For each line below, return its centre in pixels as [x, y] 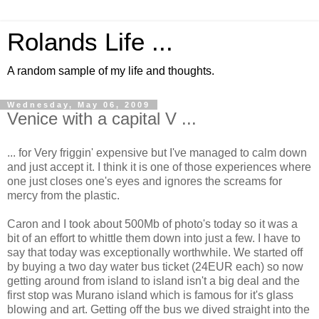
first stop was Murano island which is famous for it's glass [150, 295]
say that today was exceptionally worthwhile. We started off [155, 252]
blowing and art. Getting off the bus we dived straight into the [158, 309]
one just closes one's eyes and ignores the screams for [145, 181]
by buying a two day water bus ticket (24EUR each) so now [155, 266]
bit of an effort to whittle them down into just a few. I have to [154, 238]
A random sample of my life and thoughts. [111, 71]
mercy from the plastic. [63, 195]
